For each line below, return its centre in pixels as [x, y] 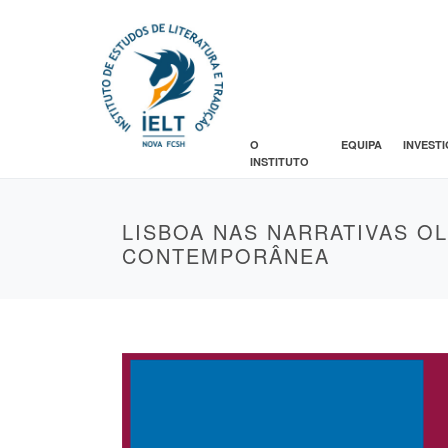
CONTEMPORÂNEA [226, 255]
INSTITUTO [279, 161]
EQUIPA [361, 144]
